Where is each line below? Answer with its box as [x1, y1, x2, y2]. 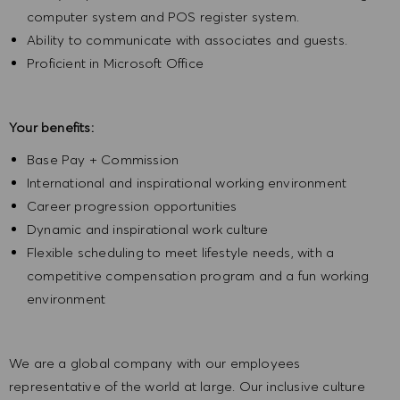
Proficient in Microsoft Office [27, 54, 208, 72]
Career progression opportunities [27, 197, 237, 215]
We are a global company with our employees [9, 354, 301, 372]
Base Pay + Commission [27, 151, 179, 169]
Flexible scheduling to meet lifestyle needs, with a [27, 244, 335, 262]
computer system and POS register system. [27, 8, 304, 26]
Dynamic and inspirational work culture [27, 221, 269, 238]
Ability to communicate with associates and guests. [27, 31, 352, 49]
